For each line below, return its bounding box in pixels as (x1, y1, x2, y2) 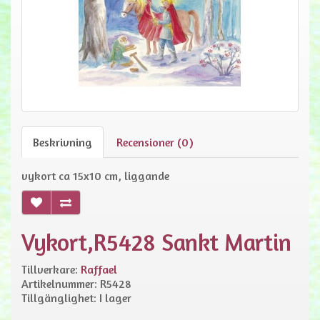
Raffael (81, 262, 117, 276)
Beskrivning (33, 135, 92, 149)
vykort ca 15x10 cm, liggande (21, 169, 169, 183)
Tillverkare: (21, 262, 81, 276)
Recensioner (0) (116, 135, 194, 149)
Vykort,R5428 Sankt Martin (21, 228, 291, 256)
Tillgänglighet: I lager (21, 291, 131, 305)
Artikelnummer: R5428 (21, 276, 131, 291)
